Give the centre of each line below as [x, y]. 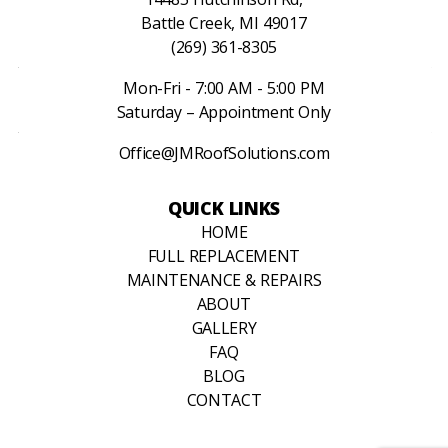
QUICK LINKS [223, 208]
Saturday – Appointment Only [224, 112]
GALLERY [224, 328]
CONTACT [224, 400]
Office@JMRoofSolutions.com [224, 153]
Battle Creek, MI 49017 [224, 23]
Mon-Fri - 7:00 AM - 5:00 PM [224, 88]
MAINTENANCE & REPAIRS [224, 280]
